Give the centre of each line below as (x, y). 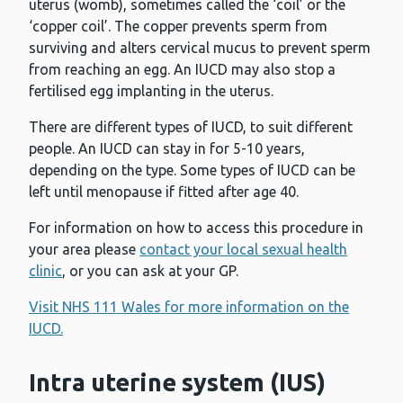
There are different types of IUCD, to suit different (191, 127)
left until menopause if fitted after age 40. (164, 192)
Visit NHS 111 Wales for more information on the (189, 307)
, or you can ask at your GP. (150, 271)
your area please (84, 250)
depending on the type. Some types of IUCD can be (192, 170)
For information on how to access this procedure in (196, 228)
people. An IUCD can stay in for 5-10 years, (167, 149)
